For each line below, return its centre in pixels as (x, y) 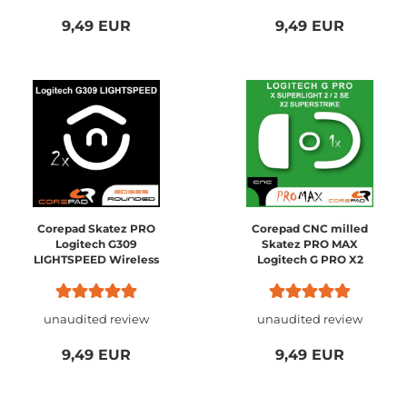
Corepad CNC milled (310, 228)
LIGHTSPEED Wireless (96, 259)
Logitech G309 (96, 244)
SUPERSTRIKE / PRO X (310, 275)
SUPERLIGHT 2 (310, 290)
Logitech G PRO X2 (310, 259)
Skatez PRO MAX (310, 244)
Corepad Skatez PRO (96, 228)
